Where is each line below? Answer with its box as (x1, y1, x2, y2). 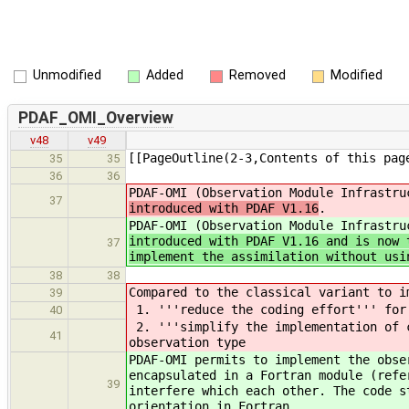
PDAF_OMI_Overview (17, 108, 173, 127)
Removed (228, 68, 286, 83)
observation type (129, 335, 246, 351)
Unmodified (32, 68, 101, 83)
